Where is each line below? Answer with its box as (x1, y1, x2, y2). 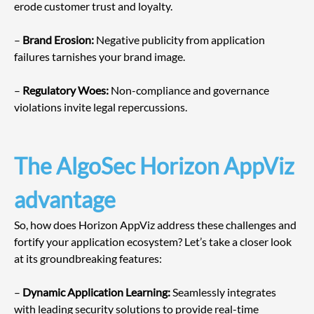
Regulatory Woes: (22, 83, 109, 97)
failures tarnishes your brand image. (14, 50, 185, 64)
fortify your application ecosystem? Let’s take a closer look (14, 235, 294, 249)
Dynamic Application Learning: (22, 285, 170, 299)
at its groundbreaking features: (14, 252, 162, 266)
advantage (14, 186, 116, 214)
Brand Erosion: (22, 33, 94, 47)
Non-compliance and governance (109, 83, 271, 97)
